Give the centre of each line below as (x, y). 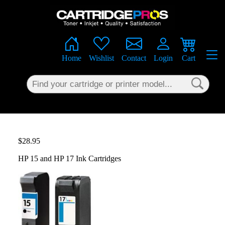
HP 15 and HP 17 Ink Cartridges (70, 158)
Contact (134, 58)
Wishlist (101, 58)
